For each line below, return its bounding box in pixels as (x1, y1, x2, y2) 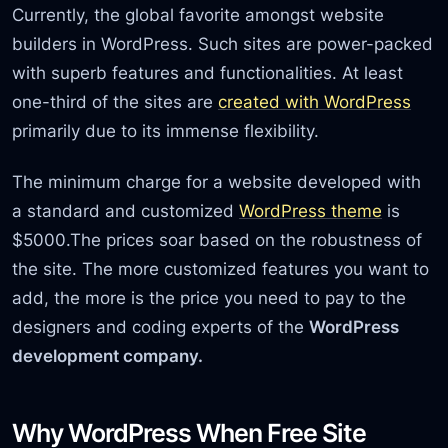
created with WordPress (218, 90, 412, 112)
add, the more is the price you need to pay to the (12, 286, 407, 308)
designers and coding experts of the (12, 315, 310, 337)
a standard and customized (12, 199, 240, 221)
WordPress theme (239, 199, 383, 221)
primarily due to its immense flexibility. (12, 119, 320, 141)
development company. (12, 344, 204, 366)
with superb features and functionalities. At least (12, 61, 404, 83)
